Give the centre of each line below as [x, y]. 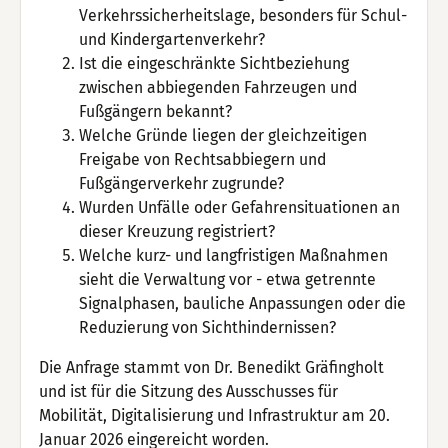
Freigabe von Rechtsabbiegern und [203, 159]
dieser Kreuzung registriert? [177, 231]
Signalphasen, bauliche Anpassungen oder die [243, 303]
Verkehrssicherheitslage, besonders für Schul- [243, 15]
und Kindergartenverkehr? [172, 39]
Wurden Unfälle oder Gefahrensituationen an [240, 207]
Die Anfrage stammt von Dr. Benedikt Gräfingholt [212, 367]
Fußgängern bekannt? [156, 111]
